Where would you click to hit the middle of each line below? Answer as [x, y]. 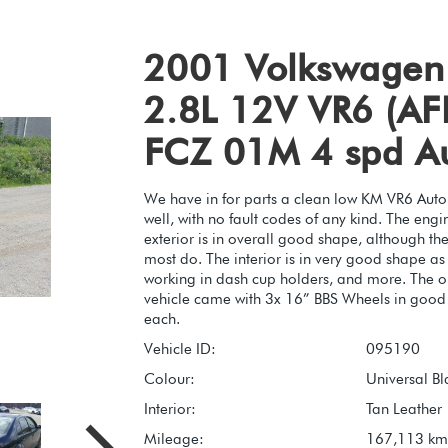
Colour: [169, 379]
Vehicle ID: [180, 349]
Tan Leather [403, 409]
